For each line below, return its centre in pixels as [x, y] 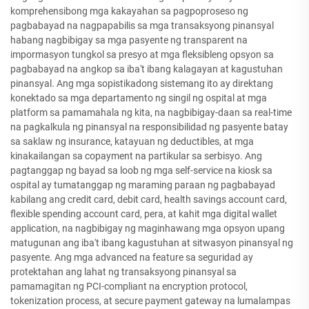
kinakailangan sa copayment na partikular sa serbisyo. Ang [136, 156]
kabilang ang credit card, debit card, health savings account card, [149, 199]
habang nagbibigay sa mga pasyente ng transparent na [129, 40]
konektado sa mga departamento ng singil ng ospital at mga [139, 98]
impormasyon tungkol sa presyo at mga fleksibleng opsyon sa [142, 54]
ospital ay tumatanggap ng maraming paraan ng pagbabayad [143, 185]
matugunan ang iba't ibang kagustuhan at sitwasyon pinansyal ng [152, 243]
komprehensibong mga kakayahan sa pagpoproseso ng [129, 11]
